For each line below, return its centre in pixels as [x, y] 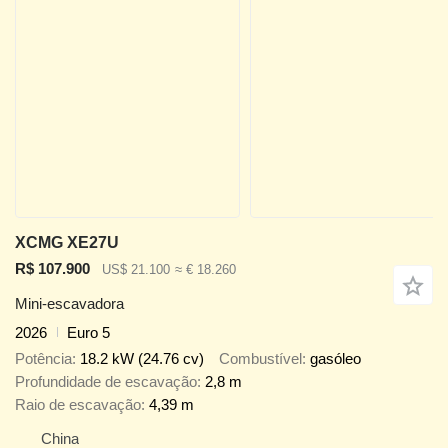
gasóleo [335, 359]
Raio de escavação [78, 405]
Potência [43, 359]
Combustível [260, 359]
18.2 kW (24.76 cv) [142, 359]
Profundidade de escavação [106, 382]
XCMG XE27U [67, 243]
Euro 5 [88, 332]
